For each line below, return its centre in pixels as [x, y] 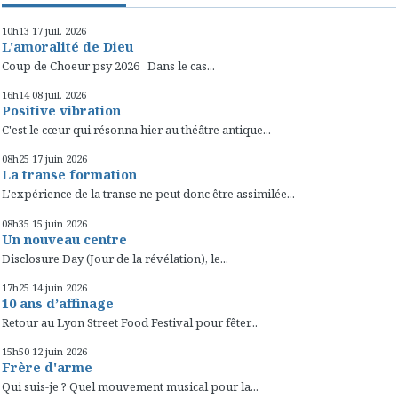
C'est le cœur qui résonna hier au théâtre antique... [136, 130]
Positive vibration [61, 110]
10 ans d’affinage [58, 302]
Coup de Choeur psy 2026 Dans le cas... [108, 65]
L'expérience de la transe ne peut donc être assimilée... [148, 194]
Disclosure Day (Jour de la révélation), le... [115, 258]
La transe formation [69, 175]
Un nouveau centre [64, 239]
